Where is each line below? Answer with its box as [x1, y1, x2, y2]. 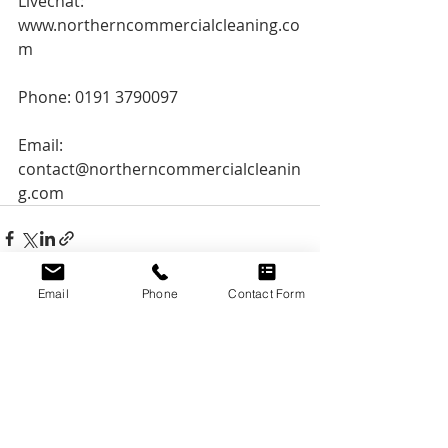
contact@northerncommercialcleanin [18, 157, 301, 180]
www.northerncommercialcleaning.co [18, 13, 300, 36]
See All [275, 342, 320, 362]
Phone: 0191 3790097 [18, 85, 178, 108]
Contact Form [228, 285, 305, 301]
